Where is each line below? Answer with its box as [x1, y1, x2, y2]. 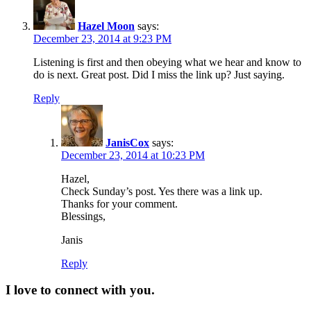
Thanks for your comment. [61, 197, 178, 210]
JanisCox [106, 136, 149, 149]
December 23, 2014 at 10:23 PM [61, 149, 205, 161]
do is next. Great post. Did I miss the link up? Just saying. [33, 68, 285, 81]
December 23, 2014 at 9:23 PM [33, 32, 171, 44]
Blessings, [61, 210, 106, 222]
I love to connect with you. [6, 283, 155, 298]
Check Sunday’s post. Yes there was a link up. [61, 185, 262, 197]
